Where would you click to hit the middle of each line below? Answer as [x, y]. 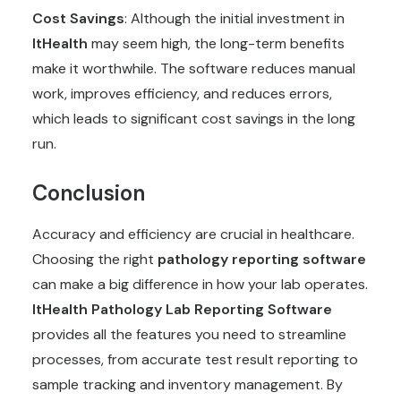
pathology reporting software [262, 259]
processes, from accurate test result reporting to [195, 359]
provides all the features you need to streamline [189, 334]
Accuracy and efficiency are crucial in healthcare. [193, 234]
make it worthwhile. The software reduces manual [194, 68]
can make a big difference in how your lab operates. [200, 284]
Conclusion [89, 193]
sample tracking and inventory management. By [188, 384]
